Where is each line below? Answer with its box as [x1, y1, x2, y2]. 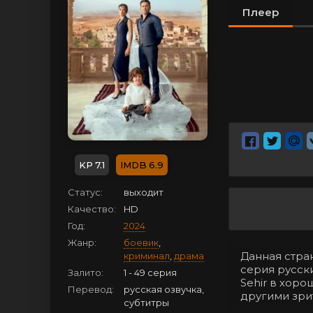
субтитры [124, 297, 169, 308]
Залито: [68, 267, 103, 278]
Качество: [68, 203, 116, 214]
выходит [124, 187, 163, 198]
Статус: [68, 187, 103, 198]
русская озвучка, [124, 284, 204, 295]
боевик [124, 237, 159, 248]
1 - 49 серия [124, 267, 177, 278]
